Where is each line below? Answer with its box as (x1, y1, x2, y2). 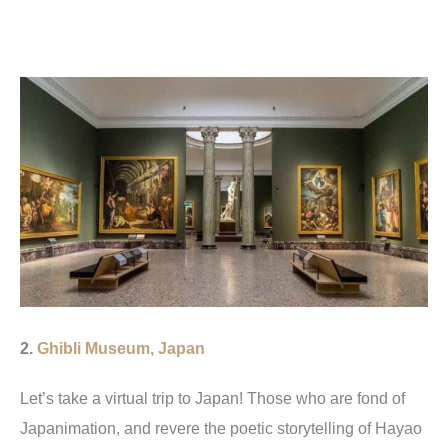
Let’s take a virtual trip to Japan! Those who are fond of (20, 389, 405, 408)
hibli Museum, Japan (49, 339, 205, 358)
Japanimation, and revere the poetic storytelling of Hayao (20, 419, 422, 438)
